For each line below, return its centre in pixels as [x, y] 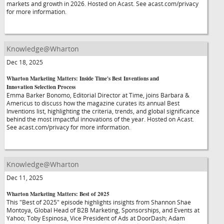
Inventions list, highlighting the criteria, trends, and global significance [103, 111]
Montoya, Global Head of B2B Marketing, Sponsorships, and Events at [103, 210]
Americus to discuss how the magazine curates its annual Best [93, 103]
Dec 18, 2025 [25, 62]
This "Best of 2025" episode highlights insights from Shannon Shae [99, 202]
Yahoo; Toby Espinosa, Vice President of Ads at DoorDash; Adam [96, 218]
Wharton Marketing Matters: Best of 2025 [58, 194]
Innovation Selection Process [41, 87]
